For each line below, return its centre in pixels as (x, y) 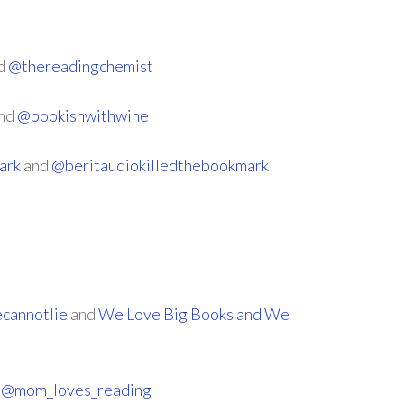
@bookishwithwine (83, 115)
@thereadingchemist (81, 66)
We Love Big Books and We (194, 314)
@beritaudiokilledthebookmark (160, 165)
